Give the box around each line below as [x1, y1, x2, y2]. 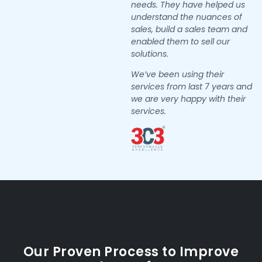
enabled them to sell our [131, 35, 230, 47]
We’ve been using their [131, 68, 224, 81]
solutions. [131, 47, 168, 60]
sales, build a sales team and [131, 23, 247, 35]
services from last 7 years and [131, 81, 252, 93]
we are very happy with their [131, 93, 246, 105]
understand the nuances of [131, 11, 242, 23]
